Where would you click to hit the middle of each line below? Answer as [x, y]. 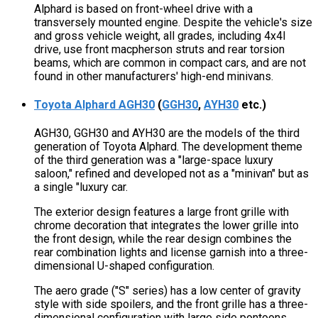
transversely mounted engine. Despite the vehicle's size [173, 22]
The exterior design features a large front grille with [161, 212]
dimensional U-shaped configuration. [124, 266]
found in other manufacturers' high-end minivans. [154, 76]
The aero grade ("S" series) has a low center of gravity [168, 291]
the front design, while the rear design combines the [163, 239]
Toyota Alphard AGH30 [94, 104]
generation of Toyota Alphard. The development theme [168, 147]
